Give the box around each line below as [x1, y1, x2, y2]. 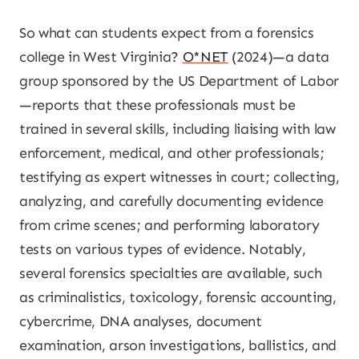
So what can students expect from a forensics [19, 24, 314, 42]
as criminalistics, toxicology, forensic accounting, [19, 288, 337, 306]
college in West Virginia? [19, 48, 183, 66]
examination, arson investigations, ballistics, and [19, 337, 337, 354]
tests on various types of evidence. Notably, [19, 240, 306, 258]
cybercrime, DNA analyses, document [19, 313, 262, 330]
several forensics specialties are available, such [19, 264, 322, 282]
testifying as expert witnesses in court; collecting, [19, 168, 340, 186]
